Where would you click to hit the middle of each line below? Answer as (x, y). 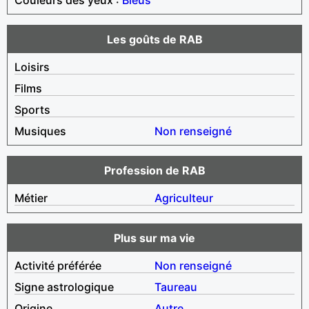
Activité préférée (58, 265)
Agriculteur (184, 198)
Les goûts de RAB (154, 39)
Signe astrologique (64, 287)
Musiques (40, 131)
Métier (31, 198)
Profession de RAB (154, 170)
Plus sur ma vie (154, 238)
